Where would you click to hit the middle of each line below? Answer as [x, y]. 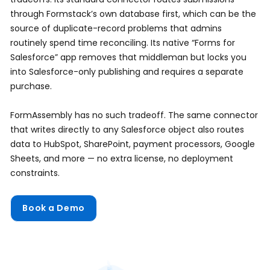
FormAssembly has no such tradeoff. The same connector [134, 115]
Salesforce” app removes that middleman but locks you [129, 58]
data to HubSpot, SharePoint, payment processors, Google [133, 144]
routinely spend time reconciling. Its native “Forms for [123, 43]
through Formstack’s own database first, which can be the [133, 14]
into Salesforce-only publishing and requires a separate [127, 72]
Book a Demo [54, 208]
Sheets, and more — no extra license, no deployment [122, 159]
